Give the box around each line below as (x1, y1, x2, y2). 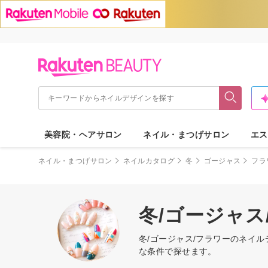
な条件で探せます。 (139, 246, 217, 256)
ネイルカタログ (123, 156, 175, 165)
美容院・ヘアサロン (44, 129, 122, 139)
